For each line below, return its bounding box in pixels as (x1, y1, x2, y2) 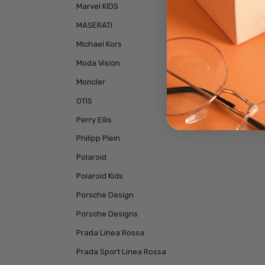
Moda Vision (76, 58, 120, 67)
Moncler (76, 77, 105, 86)
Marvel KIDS (76, 1, 118, 11)
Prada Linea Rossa (76, 228, 144, 238)
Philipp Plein (76, 134, 120, 143)
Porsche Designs (76, 209, 138, 219)
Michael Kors (76, 39, 122, 49)
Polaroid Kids (76, 172, 123, 181)
